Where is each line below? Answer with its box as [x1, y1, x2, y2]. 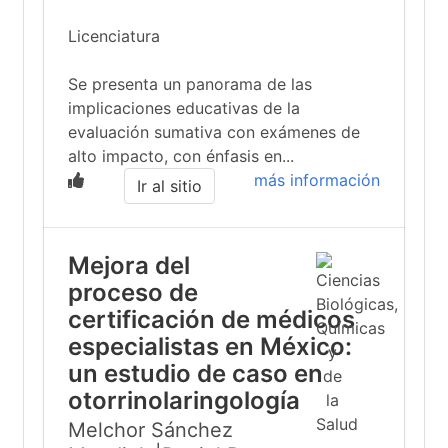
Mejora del [68, 251, 190, 280]
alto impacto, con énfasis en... [68, 146, 294, 166]
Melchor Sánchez [68, 418, 233, 442]
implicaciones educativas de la [68, 98, 300, 118]
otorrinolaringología [68, 386, 300, 415]
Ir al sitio [136, 176, 202, 196]
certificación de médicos [68, 305, 355, 334]
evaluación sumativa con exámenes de [68, 122, 360, 142]
